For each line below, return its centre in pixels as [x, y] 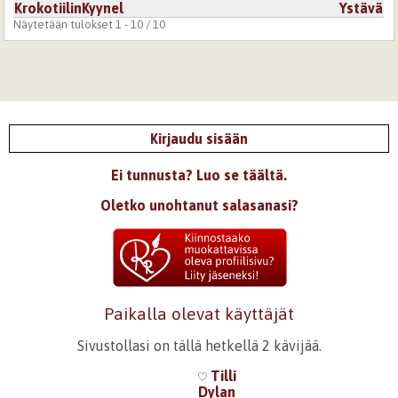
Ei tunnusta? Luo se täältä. [199, 175]
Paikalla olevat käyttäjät [199, 313]
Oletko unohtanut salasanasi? [199, 205]
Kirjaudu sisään [199, 138]
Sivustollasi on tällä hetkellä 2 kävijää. [199, 345]
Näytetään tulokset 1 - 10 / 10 [90, 24]
